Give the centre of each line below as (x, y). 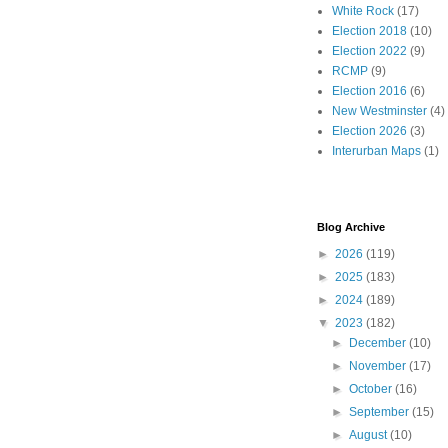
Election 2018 (369, 31)
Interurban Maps (376, 151)
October (372, 389)
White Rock (363, 11)
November (379, 366)
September (381, 412)
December (379, 343)
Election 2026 (369, 131)
